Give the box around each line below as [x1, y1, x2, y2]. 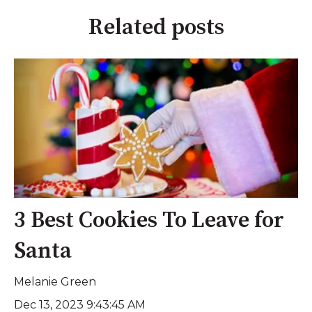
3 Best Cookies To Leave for [14, 207, 284, 235]
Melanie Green [14, 275, 96, 289]
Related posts [88, 13, 224, 42]
